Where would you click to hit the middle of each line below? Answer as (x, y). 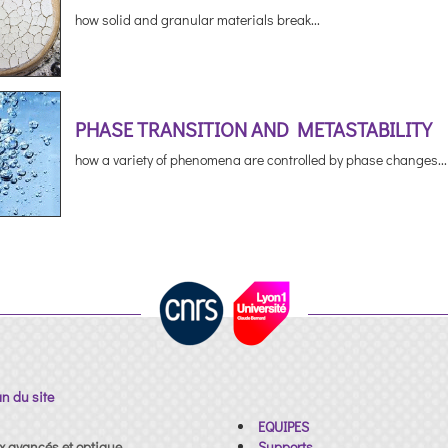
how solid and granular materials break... (197, 19)
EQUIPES (284, 426)
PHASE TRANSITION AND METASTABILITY (253, 129)
